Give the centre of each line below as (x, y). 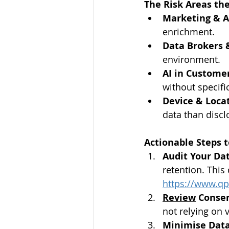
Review (179, 198)
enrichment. (189, 32)
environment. (191, 59)
